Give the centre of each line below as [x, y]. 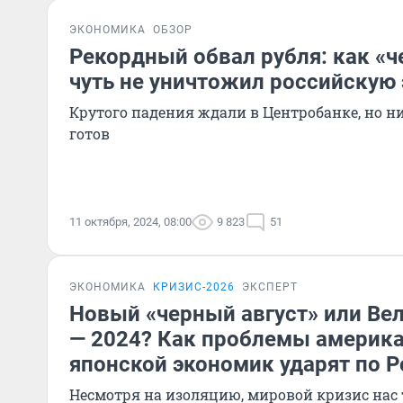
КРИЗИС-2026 [194, 287]
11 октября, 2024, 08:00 [130, 222]
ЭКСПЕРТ [270, 287]
